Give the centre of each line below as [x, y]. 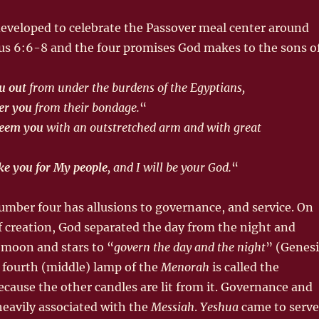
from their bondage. [85, 107]
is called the [244, 267]
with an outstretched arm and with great [152, 127]
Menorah [185, 267]
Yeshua [219, 307]
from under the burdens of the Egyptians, [135, 87]
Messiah [172, 307]
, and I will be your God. [169, 167]
